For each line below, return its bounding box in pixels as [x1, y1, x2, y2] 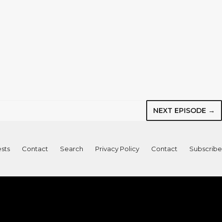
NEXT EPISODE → [153, 106, 215, 115]
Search [60, 145, 83, 153]
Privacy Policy [95, 145, 139, 153]
